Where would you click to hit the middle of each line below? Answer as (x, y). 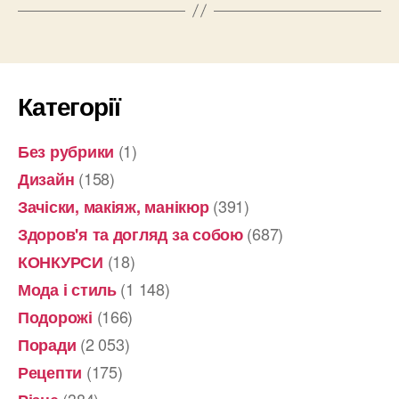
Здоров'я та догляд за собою (130, 234)
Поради (47, 344)
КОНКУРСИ (61, 261)
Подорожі (55, 317)
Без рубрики (66, 151)
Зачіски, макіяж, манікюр (114, 206)
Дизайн (46, 179)
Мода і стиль (67, 289)
